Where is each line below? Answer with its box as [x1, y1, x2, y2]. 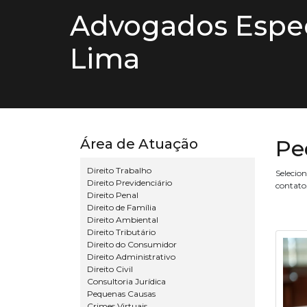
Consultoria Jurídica [87, 276, 166, 286]
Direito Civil [87, 264, 133, 274]
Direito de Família [87, 202, 156, 212]
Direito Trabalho [87, 165, 151, 175]
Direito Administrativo [87, 251, 175, 262]
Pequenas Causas [87, 288, 156, 299]
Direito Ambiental [87, 214, 158, 225]
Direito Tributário [87, 227, 156, 237]
